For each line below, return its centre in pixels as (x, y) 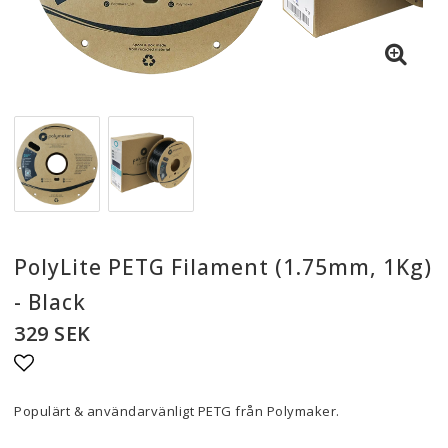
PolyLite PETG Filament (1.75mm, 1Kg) (223, 267)
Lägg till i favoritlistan (122, 393)
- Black (50, 302)
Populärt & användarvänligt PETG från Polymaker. (177, 411)
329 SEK (52, 333)
